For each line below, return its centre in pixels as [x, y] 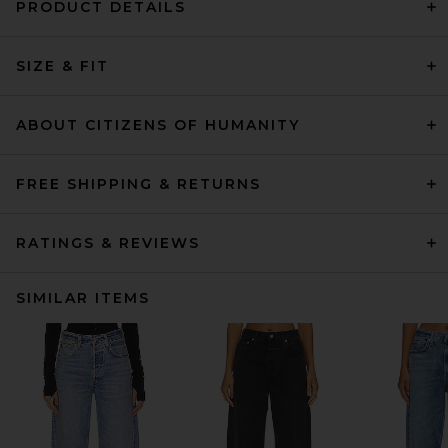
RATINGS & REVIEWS [108, 243]
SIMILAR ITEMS [83, 298]
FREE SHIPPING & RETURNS [138, 184]
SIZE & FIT [62, 66]
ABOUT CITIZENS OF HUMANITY [158, 125]
